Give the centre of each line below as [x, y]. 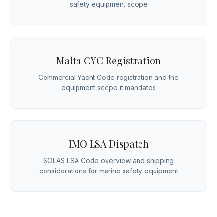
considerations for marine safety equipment [108, 171]
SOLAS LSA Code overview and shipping [108, 161]
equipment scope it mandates [108, 88]
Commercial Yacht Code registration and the [108, 77]
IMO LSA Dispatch [108, 144]
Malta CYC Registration [108, 61]
